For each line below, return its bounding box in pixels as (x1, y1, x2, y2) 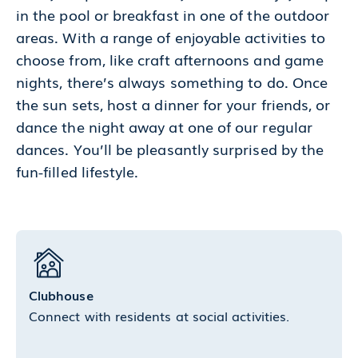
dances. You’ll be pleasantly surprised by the (16, 138, 324, 160)
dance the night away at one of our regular (16, 116, 312, 137)
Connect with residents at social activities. (29, 306, 290, 326)
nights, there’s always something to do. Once (16, 71, 328, 93)
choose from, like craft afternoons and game (16, 49, 324, 70)
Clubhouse (29, 285, 93, 305)
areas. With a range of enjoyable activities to (16, 26, 326, 48)
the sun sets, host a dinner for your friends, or (16, 93, 331, 115)
